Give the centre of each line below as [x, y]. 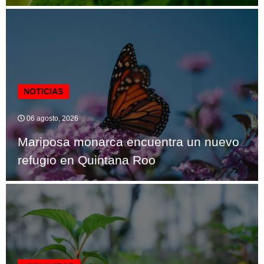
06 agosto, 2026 [52, 119]
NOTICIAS [43, 92]
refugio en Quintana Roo [87, 160]
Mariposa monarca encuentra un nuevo [128, 142]
